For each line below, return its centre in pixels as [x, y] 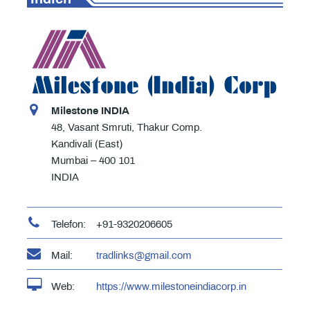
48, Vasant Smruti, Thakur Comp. [126, 127]
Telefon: [68, 224]
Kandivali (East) [86, 144]
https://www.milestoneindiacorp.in [171, 286]
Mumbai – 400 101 [93, 160]
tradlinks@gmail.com [144, 255]
